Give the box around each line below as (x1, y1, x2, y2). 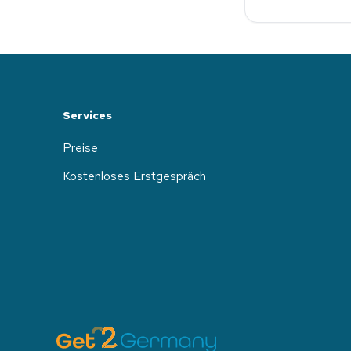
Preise (63, 139, 98, 156)
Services (63, 108, 112, 122)
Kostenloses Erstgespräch (63, 168, 206, 184)
